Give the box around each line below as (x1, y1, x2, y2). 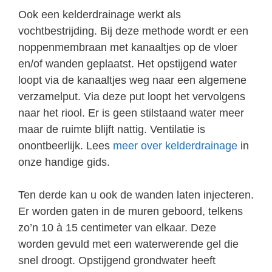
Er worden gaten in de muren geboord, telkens (18, 205, 243, 217)
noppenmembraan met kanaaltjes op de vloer (18, 41, 237, 53)
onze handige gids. (18, 155, 110, 168)
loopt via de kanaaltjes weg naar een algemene (18, 73, 246, 86)
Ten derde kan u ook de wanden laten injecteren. (18, 188, 254, 201)
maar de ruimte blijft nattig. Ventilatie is (18, 123, 205, 135)
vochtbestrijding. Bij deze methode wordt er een (18, 24, 248, 37)
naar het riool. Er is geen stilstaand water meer (18, 106, 244, 119)
